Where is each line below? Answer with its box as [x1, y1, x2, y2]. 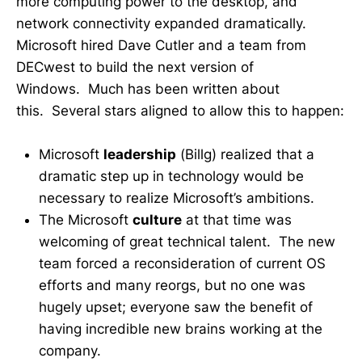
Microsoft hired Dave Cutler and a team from [16, 36, 306, 53]
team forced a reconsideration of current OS [39, 255, 326, 271]
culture [133, 211, 182, 228]
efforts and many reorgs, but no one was [39, 276, 305, 293]
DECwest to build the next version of [16, 58, 254, 75]
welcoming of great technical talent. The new [39, 233, 335, 250]
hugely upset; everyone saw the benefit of [39, 298, 313, 315]
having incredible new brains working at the [39, 320, 322, 337]
